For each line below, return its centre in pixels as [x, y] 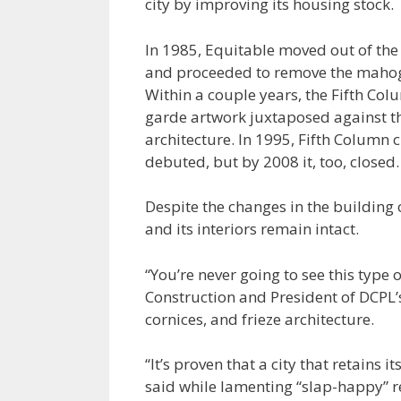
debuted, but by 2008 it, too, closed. [272, 161]
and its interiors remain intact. [252, 229]
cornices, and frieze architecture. [260, 319]
